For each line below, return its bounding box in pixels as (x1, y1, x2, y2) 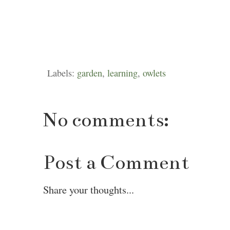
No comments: (43, 108, 169, 132)
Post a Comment (43, 150, 189, 175)
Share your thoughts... (43, 182, 134, 197)
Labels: (47, 67, 77, 80)
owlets (143, 67, 166, 80)
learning (107, 67, 138, 80)
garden (77, 67, 102, 80)
